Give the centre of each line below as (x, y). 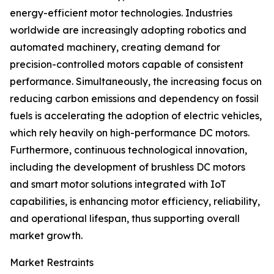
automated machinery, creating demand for (115, 47)
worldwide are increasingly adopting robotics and (128, 30)
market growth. (46, 236)
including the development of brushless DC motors (128, 167)
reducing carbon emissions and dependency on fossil (134, 99)
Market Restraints (52, 263)
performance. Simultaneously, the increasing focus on (136, 82)
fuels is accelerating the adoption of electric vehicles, (136, 116)
